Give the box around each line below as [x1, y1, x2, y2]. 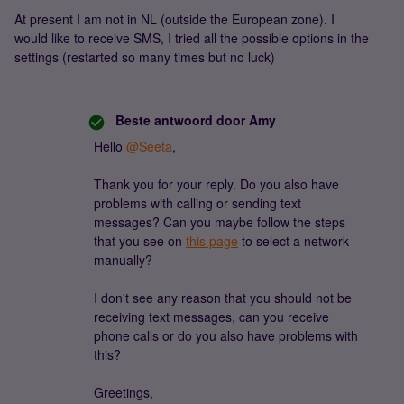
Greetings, [94, 383, 153, 401]
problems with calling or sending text [94, 194, 301, 212]
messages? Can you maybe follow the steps [94, 213, 345, 231]
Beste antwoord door [115, 111, 245, 129]
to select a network [238, 232, 349, 250]
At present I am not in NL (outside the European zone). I [14, 10, 335, 28]
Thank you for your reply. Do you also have [94, 175, 339, 193]
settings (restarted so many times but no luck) [14, 48, 279, 66]
